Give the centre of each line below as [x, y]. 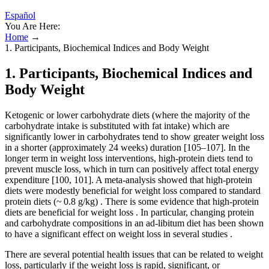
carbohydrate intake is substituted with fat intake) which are [117, 125]
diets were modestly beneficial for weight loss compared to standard [133, 190]
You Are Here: [32, 26]
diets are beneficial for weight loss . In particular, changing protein [129, 212]
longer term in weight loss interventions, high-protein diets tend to [129, 158]
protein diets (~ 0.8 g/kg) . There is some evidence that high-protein [132, 201]
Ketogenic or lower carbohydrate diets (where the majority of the [127, 115]
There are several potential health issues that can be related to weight [134, 254]
